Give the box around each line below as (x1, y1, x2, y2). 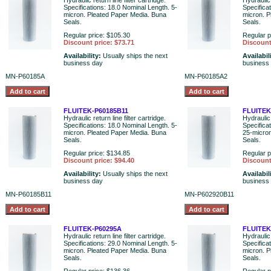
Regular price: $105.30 (64, 31, 130, 39)
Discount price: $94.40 (64, 157, 134, 164)
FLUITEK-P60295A (64, 225, 122, 232)
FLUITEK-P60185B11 (64, 107, 128, 114)
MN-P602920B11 (184, 191, 234, 198)
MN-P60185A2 (184, 73, 227, 80)
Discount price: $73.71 (64, 39, 134, 46)
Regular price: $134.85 (64, 149, 130, 157)
